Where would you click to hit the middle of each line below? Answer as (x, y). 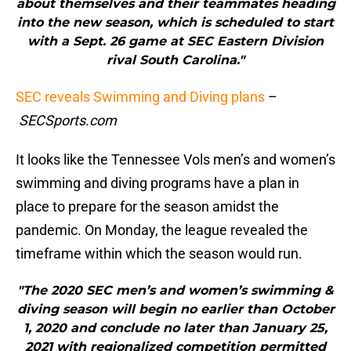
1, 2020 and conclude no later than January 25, (175, 328)
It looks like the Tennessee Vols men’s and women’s (175, 160)
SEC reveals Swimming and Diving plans (140, 97)
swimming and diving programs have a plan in (157, 183)
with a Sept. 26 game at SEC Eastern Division (175, 42)
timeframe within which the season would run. (159, 254)
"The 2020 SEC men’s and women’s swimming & (175, 291)
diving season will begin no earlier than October (175, 309)
